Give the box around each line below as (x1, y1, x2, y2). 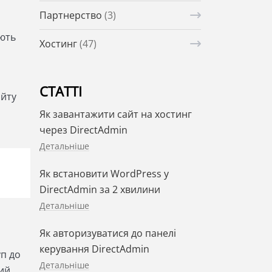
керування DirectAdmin (39, 242, 149, 256)
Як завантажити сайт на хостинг (39, 107, 192, 121)
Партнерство (39, 8, 104, 22)
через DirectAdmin (39, 123, 127, 137)
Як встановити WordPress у (39, 167, 169, 181)
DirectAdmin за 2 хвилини (39, 183, 160, 197)
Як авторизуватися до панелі (39, 226, 176, 240)
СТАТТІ (39, 82, 82, 101)
